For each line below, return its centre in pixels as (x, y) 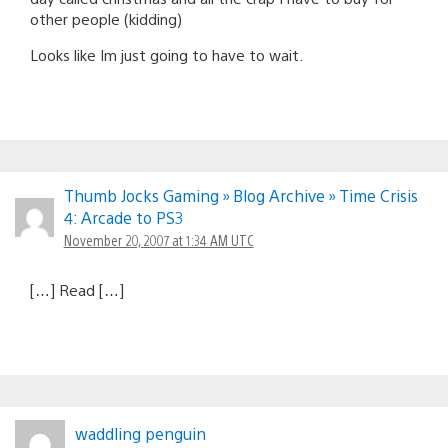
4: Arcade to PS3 (123, 217)
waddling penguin (140, 433)
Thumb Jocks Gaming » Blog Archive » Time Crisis (240, 195)
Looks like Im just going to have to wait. (166, 54)
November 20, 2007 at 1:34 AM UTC (158, 239)
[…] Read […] (77, 289)
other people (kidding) (106, 18)
